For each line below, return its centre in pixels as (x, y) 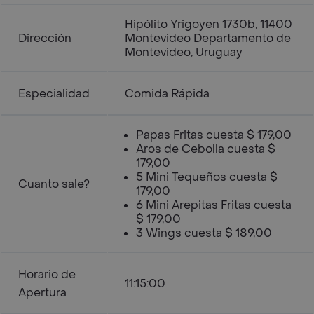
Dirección (45, 38)
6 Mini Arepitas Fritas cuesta (214, 205)
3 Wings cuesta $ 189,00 (204, 233)
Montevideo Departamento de (208, 38)
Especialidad (54, 94)
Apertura (42, 293)
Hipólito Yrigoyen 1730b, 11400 (209, 24)
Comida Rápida (167, 94)
